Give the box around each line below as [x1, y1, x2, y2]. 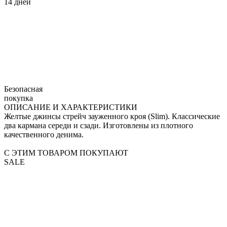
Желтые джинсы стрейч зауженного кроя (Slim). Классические [4, 111, 220, 121]
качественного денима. [4, 130, 84, 139]
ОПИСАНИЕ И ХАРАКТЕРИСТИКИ [4, 102, 137, 111]
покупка [4, 93, 33, 102]
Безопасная [4, 84, 43, 93]
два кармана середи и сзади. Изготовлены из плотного [4, 121, 193, 130]
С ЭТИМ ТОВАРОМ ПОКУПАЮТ [4, 148, 128, 157]
